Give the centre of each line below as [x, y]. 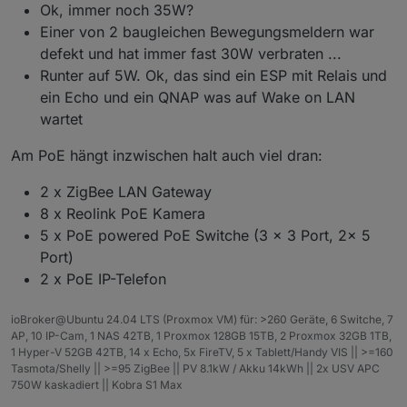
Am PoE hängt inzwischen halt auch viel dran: [167, 156]
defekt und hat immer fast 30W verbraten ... [191, 54]
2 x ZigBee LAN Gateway [126, 192]
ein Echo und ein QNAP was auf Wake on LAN [198, 98]
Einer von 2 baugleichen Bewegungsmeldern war [207, 32]
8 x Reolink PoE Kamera [123, 214]
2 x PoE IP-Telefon [103, 279]
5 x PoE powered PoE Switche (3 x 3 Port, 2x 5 [205, 236]
